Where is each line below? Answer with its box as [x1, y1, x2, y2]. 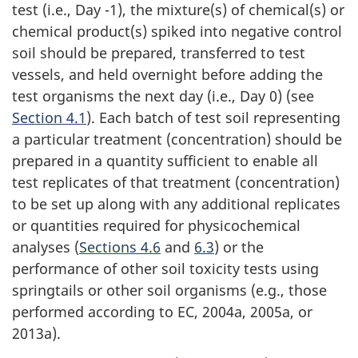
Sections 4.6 [79, 237, 161, 257]
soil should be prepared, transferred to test [12, 42, 305, 62]
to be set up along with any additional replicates [12, 193, 340, 213]
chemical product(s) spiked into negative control [12, 21, 342, 41]
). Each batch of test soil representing [86, 107, 340, 127]
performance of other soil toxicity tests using [12, 258, 319, 278]
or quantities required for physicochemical [12, 215, 300, 235]
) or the [214, 237, 264, 257]
